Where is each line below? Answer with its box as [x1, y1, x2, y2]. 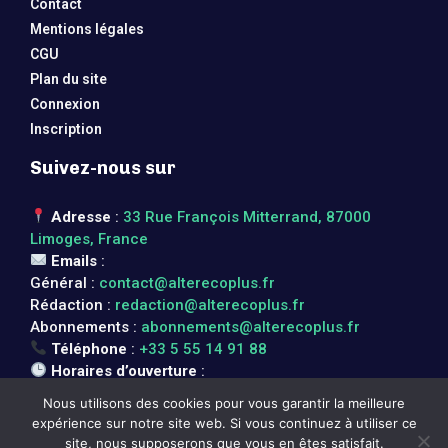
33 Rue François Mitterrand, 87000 [123, 207, 372, 226]
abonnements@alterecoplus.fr [141, 317, 360, 336]
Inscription [30, 120, 102, 137]
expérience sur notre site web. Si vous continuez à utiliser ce [31, 415, 417, 431]
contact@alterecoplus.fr [99, 273, 275, 292]
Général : [30, 273, 99, 292]
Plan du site [30, 70, 107, 87]
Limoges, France [30, 229, 148, 248]
